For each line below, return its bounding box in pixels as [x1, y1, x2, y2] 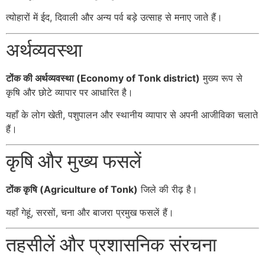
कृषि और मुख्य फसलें [6, 150, 141, 173]
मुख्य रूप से [200, 72, 243, 84]
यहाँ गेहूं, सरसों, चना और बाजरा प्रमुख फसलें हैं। [6, 206, 174, 218]
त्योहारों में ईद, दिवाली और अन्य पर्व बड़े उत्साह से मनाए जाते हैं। [6, 11, 222, 24]
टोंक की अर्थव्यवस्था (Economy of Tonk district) [6, 72, 200, 84]
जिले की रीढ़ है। [138, 183, 198, 196]
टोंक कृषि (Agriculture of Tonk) [6, 183, 138, 196]
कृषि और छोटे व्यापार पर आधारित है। [6, 86, 133, 98]
